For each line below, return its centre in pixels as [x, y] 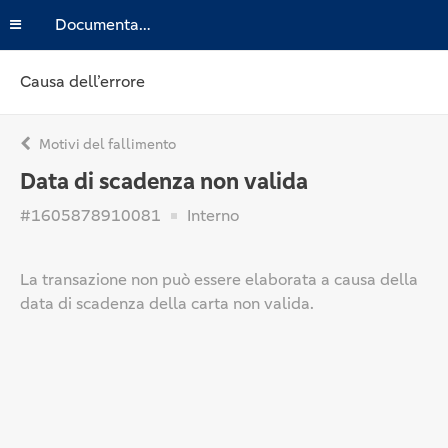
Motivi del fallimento [106, 144]
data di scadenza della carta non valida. [167, 303]
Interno [211, 215]
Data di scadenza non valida [164, 181]
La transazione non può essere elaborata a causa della [219, 279]
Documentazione [145, 24]
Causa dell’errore [82, 81]
